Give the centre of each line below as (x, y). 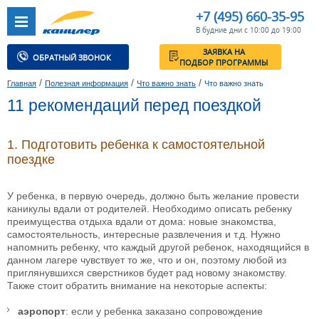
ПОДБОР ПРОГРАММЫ (249, 69)
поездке (31, 160)
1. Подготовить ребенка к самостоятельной (136, 145)
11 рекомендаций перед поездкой (134, 106)
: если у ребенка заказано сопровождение (164, 312)
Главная (22, 84)
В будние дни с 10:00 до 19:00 (249, 30)
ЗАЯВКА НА (249, 57)
